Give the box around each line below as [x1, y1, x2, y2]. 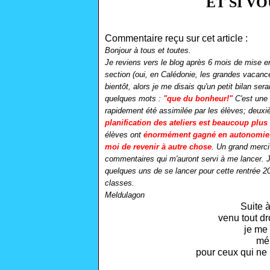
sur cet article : [186, 33, 248, 43]
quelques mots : [105, 94, 163, 103]
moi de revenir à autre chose [105, 142, 212, 151]
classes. [105, 178, 134, 187]
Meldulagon [105, 190, 145, 199]
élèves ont [105, 130, 143, 139]
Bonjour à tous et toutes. [105, 46, 191, 55]
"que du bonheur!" [163, 94, 233, 103]
